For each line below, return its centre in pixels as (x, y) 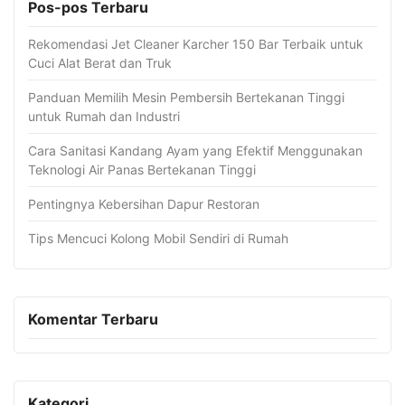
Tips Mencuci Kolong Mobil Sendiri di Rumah (158, 238)
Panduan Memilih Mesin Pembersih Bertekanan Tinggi (186, 97)
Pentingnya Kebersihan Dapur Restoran (144, 204)
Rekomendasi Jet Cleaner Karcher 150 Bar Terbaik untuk (196, 44)
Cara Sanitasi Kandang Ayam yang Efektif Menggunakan (195, 151)
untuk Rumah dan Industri (104, 116)
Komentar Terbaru (93, 319)
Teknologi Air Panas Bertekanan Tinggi (142, 170)
